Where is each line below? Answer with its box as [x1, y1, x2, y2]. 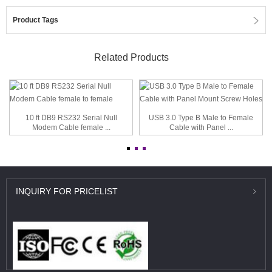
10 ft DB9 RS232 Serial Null [25, 114, 117, 122]
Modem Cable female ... [32, 123, 110, 132]
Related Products [94, 52, 169, 63]
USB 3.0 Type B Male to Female [149, 114, 253, 122]
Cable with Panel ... [169, 123, 233, 132]
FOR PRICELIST [51, 186, 118, 196]
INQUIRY [16, 186, 51, 196]
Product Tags [13, 16, 58, 24]
